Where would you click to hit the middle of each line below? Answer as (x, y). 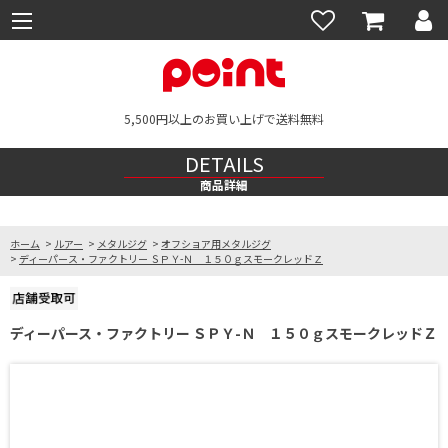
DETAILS (224, 163)
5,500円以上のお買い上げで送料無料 (224, 118)
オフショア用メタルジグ (216, 243)
